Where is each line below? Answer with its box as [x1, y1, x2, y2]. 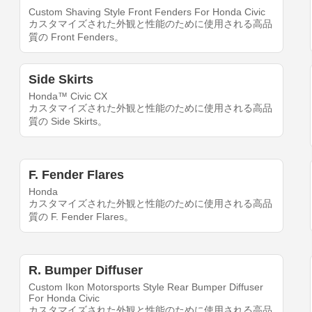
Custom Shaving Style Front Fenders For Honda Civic [29, 6, 266, 18]
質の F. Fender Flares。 [29, 211, 134, 223]
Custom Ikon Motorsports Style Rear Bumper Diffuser [29, 281, 264, 293]
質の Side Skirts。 [29, 116, 108, 127]
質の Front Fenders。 [29, 31, 125, 43]
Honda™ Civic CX [29, 91, 108, 102]
